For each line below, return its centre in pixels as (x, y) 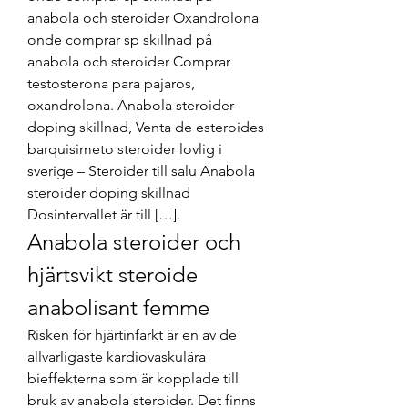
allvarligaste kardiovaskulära (117, 356)
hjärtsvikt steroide (112, 274)
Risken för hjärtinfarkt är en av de (132, 334)
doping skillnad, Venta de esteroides (146, 127)
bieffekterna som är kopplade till (133, 378)
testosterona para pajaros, (111, 83)
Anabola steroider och (134, 241)
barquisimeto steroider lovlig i (125, 148)
